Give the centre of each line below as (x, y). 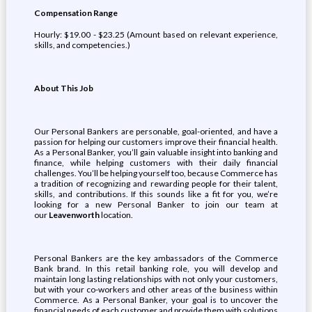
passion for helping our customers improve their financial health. (156, 142)
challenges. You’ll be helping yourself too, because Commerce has (156, 173)
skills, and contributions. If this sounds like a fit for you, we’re (156, 194)
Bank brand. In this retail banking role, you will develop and (156, 268)
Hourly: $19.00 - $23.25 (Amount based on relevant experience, (156, 34)
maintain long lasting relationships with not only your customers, (156, 279)
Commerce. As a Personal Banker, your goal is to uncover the (156, 300)
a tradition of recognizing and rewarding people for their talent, (156, 184)
